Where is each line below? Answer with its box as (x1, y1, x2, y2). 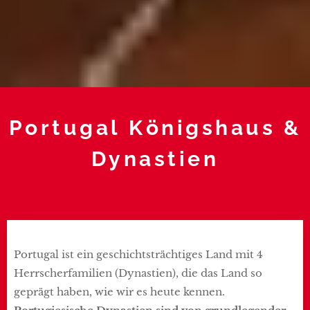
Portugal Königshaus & (8, 115, 302, 140)
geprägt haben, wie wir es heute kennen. (14, 284, 225, 298)
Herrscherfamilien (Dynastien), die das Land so (14, 266, 262, 280)
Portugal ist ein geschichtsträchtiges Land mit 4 (14, 247, 263, 261)
